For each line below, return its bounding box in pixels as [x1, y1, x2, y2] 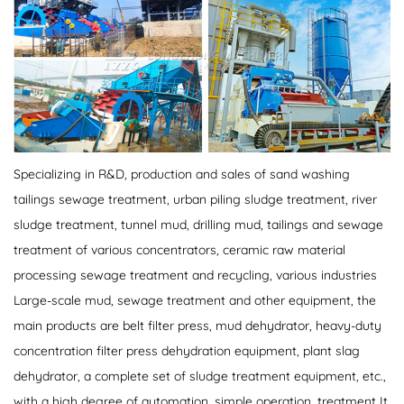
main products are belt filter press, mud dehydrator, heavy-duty [14, 317, 381, 334]
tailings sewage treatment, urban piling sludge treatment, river [14, 190, 377, 207]
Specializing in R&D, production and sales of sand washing [14, 165, 350, 182]
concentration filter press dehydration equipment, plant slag [14, 342, 360, 359]
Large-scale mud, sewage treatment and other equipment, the [14, 291, 376, 308]
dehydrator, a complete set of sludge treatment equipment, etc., [14, 367, 386, 384]
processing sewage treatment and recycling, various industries [14, 266, 377, 283]
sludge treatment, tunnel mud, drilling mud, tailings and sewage [14, 216, 383, 233]
